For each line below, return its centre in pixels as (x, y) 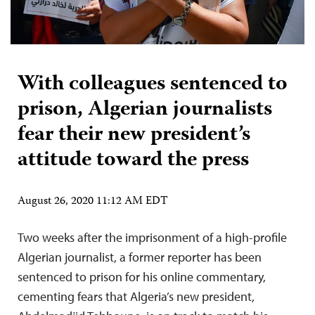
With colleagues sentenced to (153, 84)
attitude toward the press (133, 160)
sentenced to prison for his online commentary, (142, 276)
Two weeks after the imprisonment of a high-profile (152, 237)
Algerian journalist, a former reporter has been (140, 257)
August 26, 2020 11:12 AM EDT (93, 201)
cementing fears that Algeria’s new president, (136, 296)
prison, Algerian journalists (145, 110)
